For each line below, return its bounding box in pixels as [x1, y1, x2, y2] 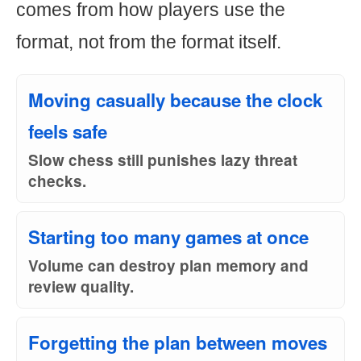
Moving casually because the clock [28, 87, 322, 113]
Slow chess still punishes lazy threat [28, 149, 297, 171]
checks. [28, 170, 86, 192]
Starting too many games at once [28, 224, 309, 250]
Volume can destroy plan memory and [28, 255, 309, 276]
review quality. [28, 276, 134, 297]
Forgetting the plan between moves [28, 330, 327, 355]
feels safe [28, 118, 107, 144]
